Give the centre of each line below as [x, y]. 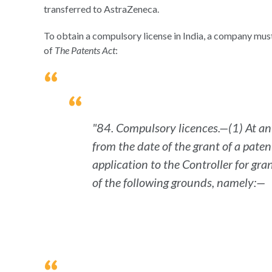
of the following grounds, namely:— [179, 182]
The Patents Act [85, 50]
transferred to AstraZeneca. [101, 9]
